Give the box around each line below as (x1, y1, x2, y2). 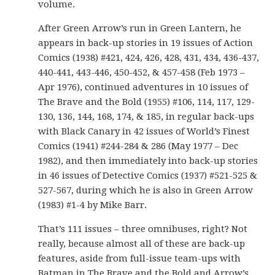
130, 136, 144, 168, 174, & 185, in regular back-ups (38, 111, 255, 122)
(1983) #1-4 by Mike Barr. (38, 199, 147, 211)
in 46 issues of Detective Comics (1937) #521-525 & (38, 170, 258, 181)
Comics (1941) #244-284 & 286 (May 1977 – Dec (38, 141, 239, 152)
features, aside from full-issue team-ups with (38, 253, 241, 264)
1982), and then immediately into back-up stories (38, 155, 258, 166)
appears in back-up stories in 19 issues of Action (38, 37, 254, 48)
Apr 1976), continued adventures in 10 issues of (38, 82, 249, 93)
